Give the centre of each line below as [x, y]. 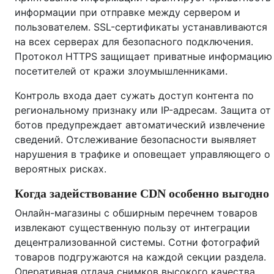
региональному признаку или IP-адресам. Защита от [143, 110]
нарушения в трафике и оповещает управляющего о [143, 154]
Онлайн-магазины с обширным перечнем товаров [136, 213]
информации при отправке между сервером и [128, 12]
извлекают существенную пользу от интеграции [132, 228]
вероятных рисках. [61, 169]
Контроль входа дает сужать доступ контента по [134, 95]
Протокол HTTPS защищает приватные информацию [143, 56]
